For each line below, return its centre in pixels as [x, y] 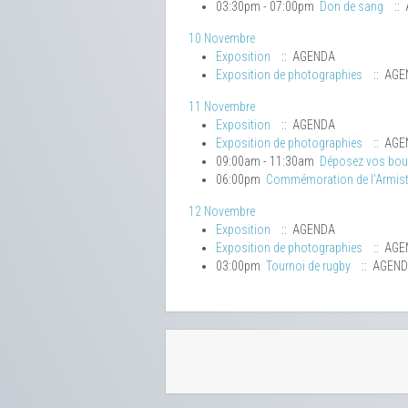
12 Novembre [222, 212]
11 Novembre [222, 107]
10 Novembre [222, 39]
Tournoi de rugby [308, 266]
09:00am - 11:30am [268, 162]
